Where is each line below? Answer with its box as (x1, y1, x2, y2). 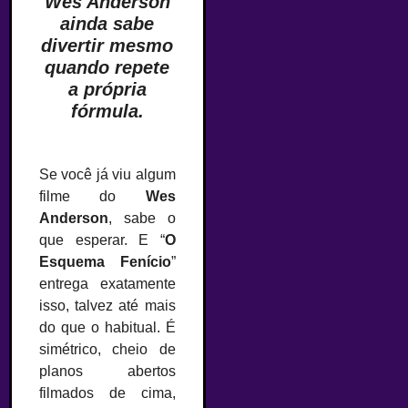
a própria (67, 79, 147, 99)
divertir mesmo (41, 36, 174, 56)
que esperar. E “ (39, 232, 165, 248)
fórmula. (70, 101, 144, 121)
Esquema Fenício (39, 254, 171, 270)
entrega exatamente (39, 276, 176, 291)
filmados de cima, (39, 385, 176, 401)
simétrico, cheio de (39, 342, 176, 357)
